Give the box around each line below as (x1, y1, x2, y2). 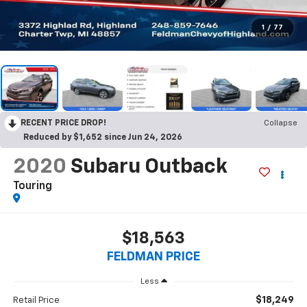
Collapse (264, 119, 297, 128)
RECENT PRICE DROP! (21, 119, 106, 128)
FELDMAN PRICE (107, 250, 200, 263)
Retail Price (12, 295, 60, 305)
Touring (12, 181, 52, 193)
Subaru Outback (70, 157, 228, 178)
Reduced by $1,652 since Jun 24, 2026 (23, 134, 182, 143)
